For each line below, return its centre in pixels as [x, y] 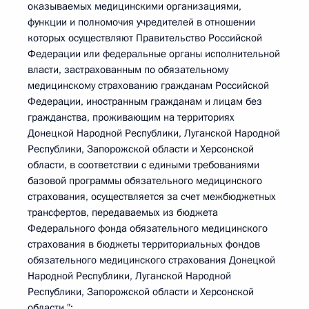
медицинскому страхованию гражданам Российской [148, 86]
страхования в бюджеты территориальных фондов [144, 244]
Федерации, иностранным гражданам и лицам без [145, 101]
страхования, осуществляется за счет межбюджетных [152, 197]
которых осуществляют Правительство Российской [145, 38]
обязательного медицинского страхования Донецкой [151, 260]
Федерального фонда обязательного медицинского [148, 228]
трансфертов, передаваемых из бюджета [123, 212]
